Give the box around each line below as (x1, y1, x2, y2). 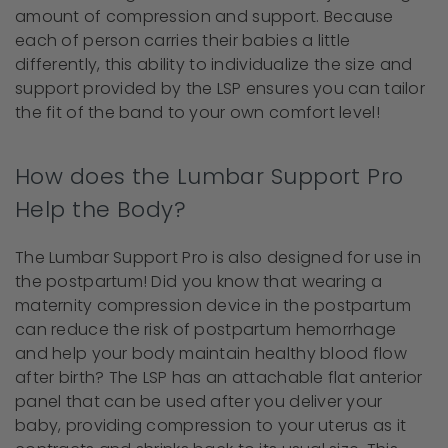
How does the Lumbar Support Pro (15, 160, 404, 192)
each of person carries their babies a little (15, 28, 351, 52)
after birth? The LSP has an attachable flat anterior (15, 365, 423, 389)
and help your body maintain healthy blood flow (15, 341, 407, 365)
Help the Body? (15, 193, 193, 225)
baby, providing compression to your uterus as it (15, 413, 407, 437)
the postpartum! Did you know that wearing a (15, 269, 383, 293)
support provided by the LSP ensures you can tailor (15, 76, 425, 100)
